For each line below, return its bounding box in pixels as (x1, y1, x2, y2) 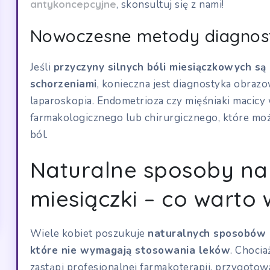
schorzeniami (30, 77, 97, 91)
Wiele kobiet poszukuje (30, 226, 148, 240)
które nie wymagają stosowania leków (30, 243, 231, 257)
